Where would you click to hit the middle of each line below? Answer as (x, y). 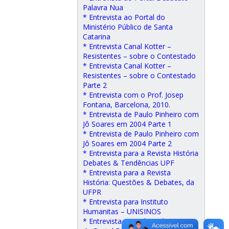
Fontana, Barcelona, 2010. (127, 105)
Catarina (97, 37)
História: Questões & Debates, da (139, 182)
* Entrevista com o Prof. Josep (133, 95)
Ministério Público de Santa (128, 27)
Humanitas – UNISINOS (122, 211)
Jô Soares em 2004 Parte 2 (127, 143)
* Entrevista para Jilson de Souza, (138, 221)
